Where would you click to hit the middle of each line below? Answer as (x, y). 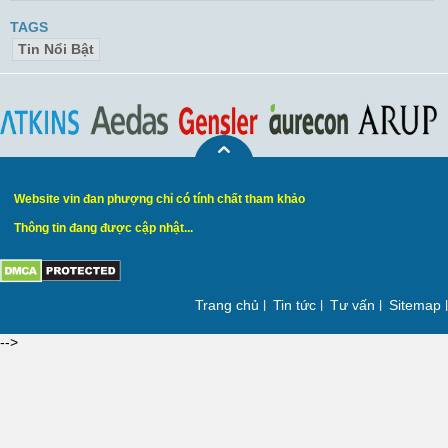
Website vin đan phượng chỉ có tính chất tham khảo (160, 199)
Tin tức (294, 305)
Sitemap (415, 305)
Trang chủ (227, 305)
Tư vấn (352, 305)
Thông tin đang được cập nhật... (104, 228)
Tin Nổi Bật (56, 49)
